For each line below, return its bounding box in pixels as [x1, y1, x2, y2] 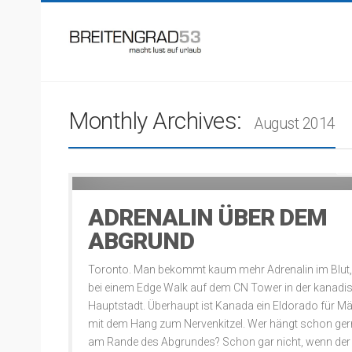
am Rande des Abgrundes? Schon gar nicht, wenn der [88, 335, 350, 348]
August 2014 [255, 115, 335, 133]
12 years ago [84, 162, 141, 173]
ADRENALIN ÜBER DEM [88, 203, 327, 231]
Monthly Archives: [68, 107, 247, 134]
